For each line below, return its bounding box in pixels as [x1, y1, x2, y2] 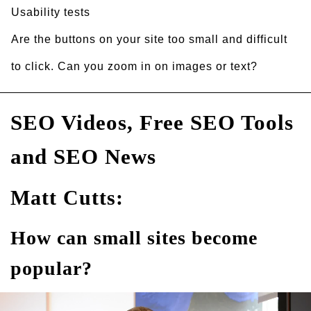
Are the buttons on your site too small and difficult [11, 33, 287, 45]
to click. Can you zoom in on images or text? [11, 60, 258, 72]
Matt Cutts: [10, 187, 124, 209]
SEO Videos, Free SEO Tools [10, 110, 294, 135]
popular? [10, 258, 92, 279]
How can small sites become [10, 227, 258, 249]
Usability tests [11, 6, 90, 18]
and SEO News [10, 144, 156, 169]
